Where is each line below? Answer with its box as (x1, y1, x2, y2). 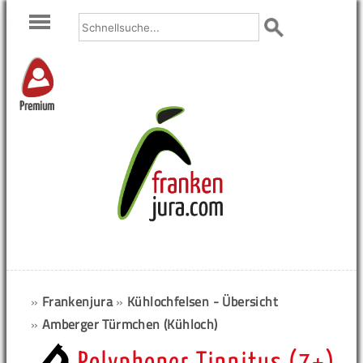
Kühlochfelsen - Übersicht (127, 292, 279, 311)
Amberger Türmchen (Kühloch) (41, 314, 218, 334)
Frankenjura (41, 292, 113, 311)
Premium (19, 100, 54, 113)
